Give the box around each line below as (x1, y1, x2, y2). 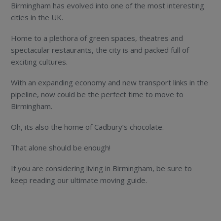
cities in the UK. (11, 12, 64, 22)
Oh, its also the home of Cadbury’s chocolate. (11, 121, 164, 132)
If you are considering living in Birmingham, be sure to (11, 163, 192, 173)
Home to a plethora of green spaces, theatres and (11, 33, 184, 43)
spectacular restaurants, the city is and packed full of (11, 44, 189, 55)
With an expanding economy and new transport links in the (11, 77, 209, 87)
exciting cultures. (11, 56, 68, 67)
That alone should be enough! (11, 142, 111, 152)
